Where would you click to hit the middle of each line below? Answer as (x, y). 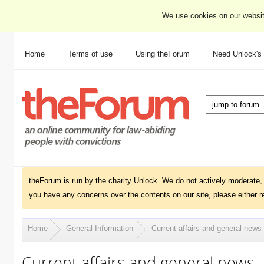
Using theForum (163, 54)
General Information (99, 228)
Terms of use (90, 54)
